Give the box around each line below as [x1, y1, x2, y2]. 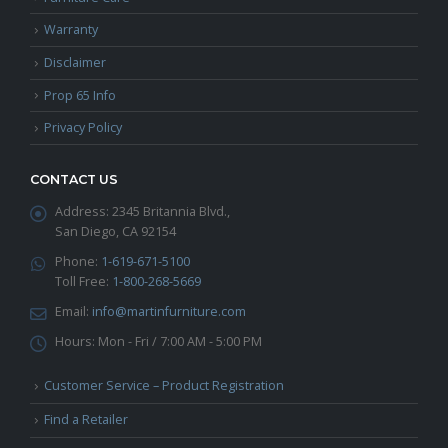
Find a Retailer [44, 410, 128, 428]
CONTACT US [30, 172, 118, 187]
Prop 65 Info [44, 86, 116, 104]
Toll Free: [55, 273, 112, 290]
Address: [55, 203, 109, 220]
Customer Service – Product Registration [44, 377, 284, 395]
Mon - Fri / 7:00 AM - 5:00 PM [98, 333, 262, 350]
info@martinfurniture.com [92, 303, 246, 320]
